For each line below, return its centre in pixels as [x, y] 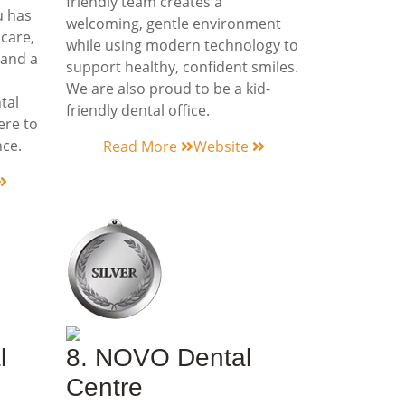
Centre [104, 387]
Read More [142, 146]
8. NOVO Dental [159, 358]
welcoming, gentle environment [174, 24]
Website [223, 146]
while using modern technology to [182, 45]
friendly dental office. [138, 110]
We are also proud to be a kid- [168, 89]
